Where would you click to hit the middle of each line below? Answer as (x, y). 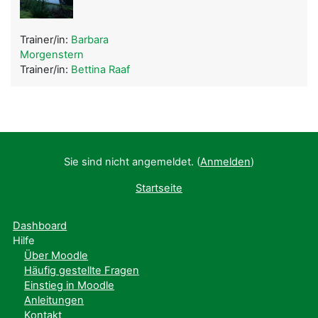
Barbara (90, 39)
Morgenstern (52, 54)
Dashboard (40, 226)
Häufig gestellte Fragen (82, 270)
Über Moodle (56, 256)
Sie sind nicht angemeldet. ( (132, 162)
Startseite (159, 188)
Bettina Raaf (100, 69)
